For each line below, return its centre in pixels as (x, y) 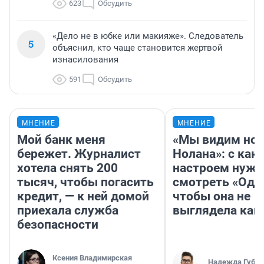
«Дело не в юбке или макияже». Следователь (148, 36)
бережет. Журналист (79, 154)
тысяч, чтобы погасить (85, 182)
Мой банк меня (61, 139)
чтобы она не (212, 196)
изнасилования (85, 59)
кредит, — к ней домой (83, 196)
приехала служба (68, 210)
